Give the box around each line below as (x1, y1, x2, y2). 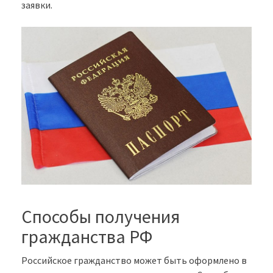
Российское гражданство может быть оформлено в (21, 253, 247, 266)
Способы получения (21, 204, 180, 228)
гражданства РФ (21, 224, 152, 248)
